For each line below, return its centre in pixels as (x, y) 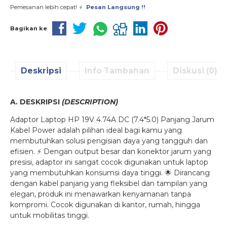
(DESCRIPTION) (90, 102)
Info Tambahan (117, 70)
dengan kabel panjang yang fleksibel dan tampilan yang (109, 183)
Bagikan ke (29, 28)
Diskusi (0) (195, 70)
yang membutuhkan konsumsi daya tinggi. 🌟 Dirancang (110, 173)
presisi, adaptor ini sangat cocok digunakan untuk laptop (109, 162)
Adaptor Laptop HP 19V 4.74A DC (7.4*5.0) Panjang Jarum (112, 119)
